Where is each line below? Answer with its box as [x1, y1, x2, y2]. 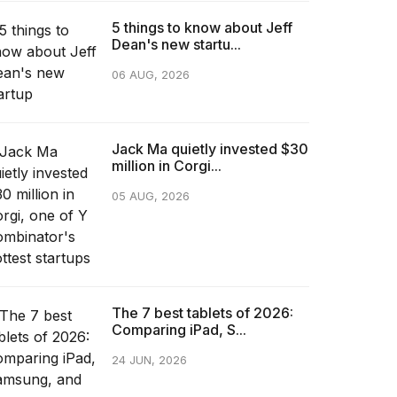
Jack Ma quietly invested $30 [112, 139, 309, 158]
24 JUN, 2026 [112, 353, 188, 367]
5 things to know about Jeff [112, 18, 293, 36]
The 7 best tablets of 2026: [112, 303, 294, 322]
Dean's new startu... [112, 35, 242, 53]
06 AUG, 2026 [112, 67, 191, 82]
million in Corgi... [112, 156, 222, 175]
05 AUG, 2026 [112, 189, 191, 203]
